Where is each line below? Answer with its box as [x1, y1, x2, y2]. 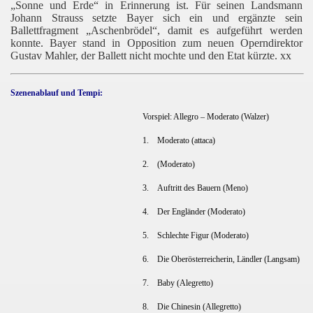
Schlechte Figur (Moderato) [156, 230, 249, 240]
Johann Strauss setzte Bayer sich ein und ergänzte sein [10, 11, 303, 24]
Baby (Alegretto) [156, 277, 213, 288]
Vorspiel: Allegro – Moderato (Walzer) [142, 111, 269, 122]
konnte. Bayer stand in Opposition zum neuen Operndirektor [10, 36, 303, 49]
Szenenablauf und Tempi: [10, 87, 103, 98]
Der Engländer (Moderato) [156, 206, 245, 217]
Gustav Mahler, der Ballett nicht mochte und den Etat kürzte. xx [10, 49, 291, 61]
